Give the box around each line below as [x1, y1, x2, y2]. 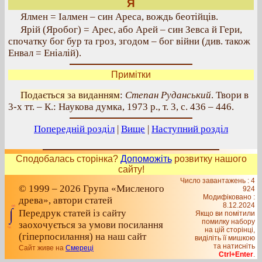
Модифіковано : [203, 193, 255, 201]
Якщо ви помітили [195, 209, 255, 218]
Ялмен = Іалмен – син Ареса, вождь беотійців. [20, 11, 218, 22]
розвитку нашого [171, 154, 247, 164]
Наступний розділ [151, 123, 228, 135]
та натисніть [213, 242, 255, 250]
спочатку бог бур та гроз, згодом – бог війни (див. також [8, 36, 250, 47]
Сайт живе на [19, 244, 65, 252]
